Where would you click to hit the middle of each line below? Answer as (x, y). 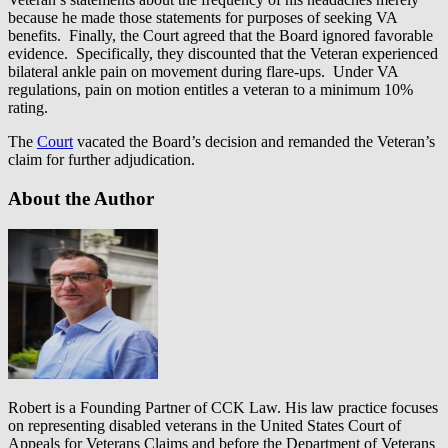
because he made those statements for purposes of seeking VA (202, 18)
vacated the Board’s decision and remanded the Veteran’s (254, 142)
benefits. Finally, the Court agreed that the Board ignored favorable (220, 36)
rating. (28, 108)
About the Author (81, 198)
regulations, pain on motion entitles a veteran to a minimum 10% (210, 90)
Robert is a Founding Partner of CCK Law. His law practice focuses (223, 407)
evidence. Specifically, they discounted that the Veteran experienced (223, 54)
